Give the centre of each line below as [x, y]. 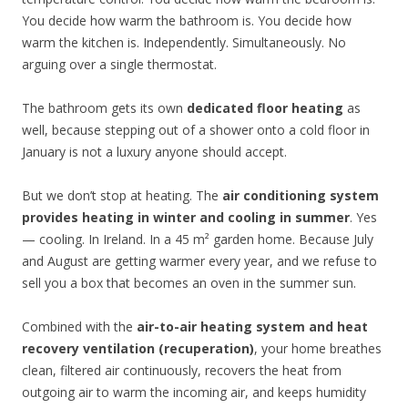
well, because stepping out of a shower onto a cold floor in [196, 130]
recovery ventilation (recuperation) [138, 349]
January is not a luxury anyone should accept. [154, 152]
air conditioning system [301, 196]
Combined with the [79, 327]
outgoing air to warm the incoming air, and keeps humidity [194, 393]
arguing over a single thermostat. [119, 65]
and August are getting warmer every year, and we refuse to [199, 261]
